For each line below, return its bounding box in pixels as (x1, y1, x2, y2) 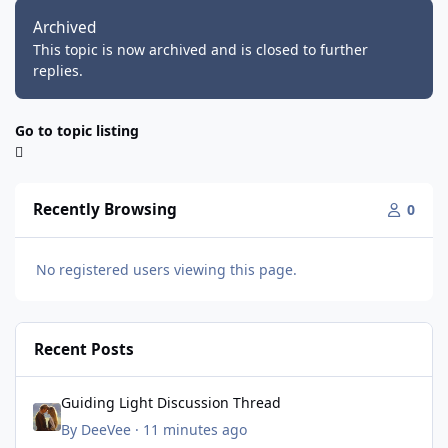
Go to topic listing (15, 120, 139, 140)
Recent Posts (34, 338, 135, 360)
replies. (33, 60, 83, 80)
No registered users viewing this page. (36, 259, 297, 279)
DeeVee (80, 420, 131, 440)
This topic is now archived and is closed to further (33, 39, 368, 59)
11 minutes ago (142, 420, 247, 440)
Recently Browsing (33, 199, 178, 221)
